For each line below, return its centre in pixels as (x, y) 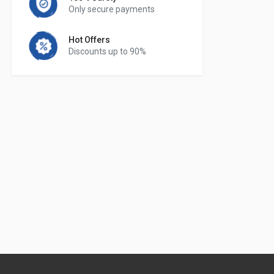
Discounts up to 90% (108, 51)
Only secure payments (112, 9)
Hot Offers (90, 40)
